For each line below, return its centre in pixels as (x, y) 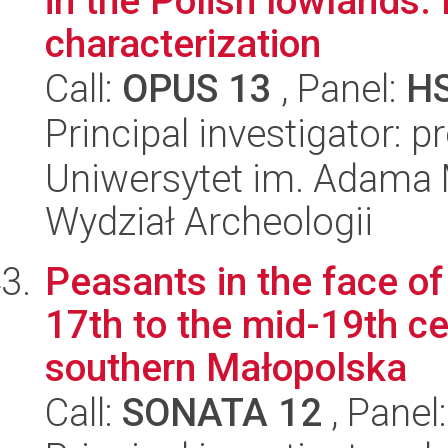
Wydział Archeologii (209, 221)
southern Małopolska (226, 367)
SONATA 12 (222, 412)
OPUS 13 (197, 88)
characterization (183, 43)
